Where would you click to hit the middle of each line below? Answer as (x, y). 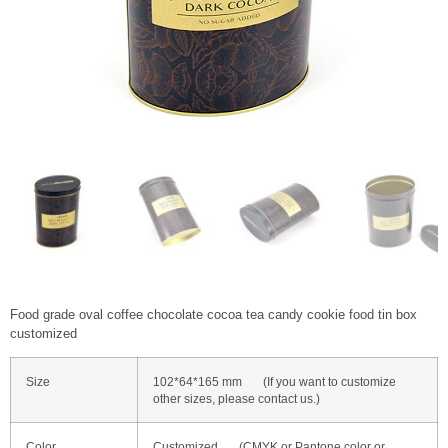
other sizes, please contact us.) (236, 399)
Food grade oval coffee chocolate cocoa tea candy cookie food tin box (213, 314)
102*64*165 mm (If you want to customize (274, 382)
